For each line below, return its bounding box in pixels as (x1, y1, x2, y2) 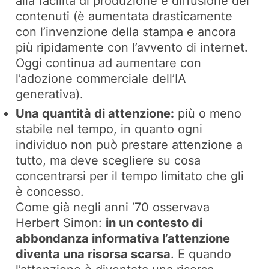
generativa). (16, 86, 84, 101)
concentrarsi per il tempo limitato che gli (16, 169, 244, 184)
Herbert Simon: (16, 216, 106, 231)
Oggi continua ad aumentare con (16, 55, 202, 70)
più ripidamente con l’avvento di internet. (16, 40, 249, 55)
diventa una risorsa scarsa (16, 247, 171, 262)
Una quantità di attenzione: (16, 106, 175, 121)
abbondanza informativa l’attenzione (16, 231, 231, 246)
